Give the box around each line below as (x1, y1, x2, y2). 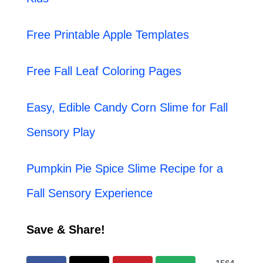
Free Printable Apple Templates (26, 28, 189, 42)
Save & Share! (26, 223, 105, 237)
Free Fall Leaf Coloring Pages (26, 65, 181, 78)
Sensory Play (26, 126, 95, 139)
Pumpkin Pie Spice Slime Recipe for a (26, 162, 223, 176)
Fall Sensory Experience (26, 187, 153, 200)
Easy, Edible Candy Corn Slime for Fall (26, 101, 228, 114)
